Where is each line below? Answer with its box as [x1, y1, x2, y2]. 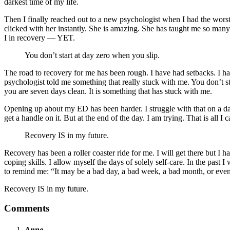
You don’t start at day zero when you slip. [25, 50, 160, 60]
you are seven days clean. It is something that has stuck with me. [4, 86, 212, 95]
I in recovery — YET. [4, 33, 75, 42]
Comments [4, 203, 49, 214]
